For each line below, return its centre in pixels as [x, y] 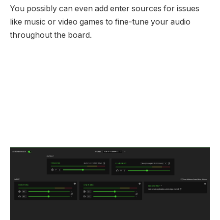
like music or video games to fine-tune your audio [100, 22]
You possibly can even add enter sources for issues [105, 8]
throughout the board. [51, 35]
